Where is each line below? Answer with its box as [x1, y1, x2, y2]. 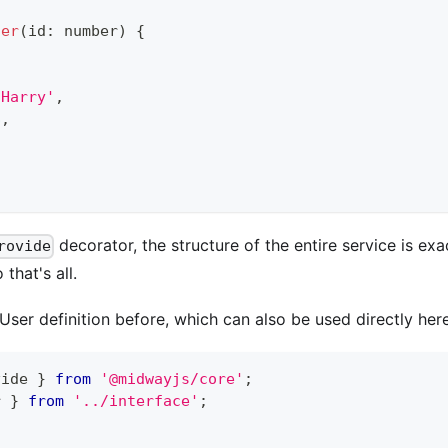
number [64, 22, 118, 41]
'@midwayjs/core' [100, 369, 244, 388]
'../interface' [73, 391, 199, 410]
